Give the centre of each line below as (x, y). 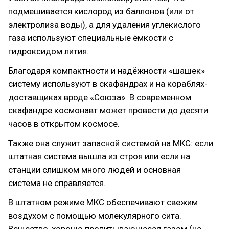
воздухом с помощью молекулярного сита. (95, 216)
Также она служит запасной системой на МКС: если (111, 143)
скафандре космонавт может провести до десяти (108, 110)
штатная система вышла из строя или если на (99, 156)
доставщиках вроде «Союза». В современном (100, 97)
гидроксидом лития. (49, 51)
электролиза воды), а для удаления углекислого (105, 25)
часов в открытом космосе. (64, 124)
